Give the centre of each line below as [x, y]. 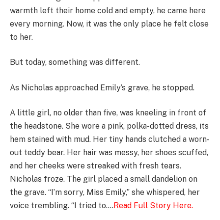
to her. [21, 37]
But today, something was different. [75, 62]
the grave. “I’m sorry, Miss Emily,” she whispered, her [105, 192]
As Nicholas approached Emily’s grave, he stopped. [102, 87]
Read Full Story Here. [153, 206]
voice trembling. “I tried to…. [62, 206]
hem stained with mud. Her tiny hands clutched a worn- [110, 139]
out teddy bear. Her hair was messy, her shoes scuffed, [109, 153]
